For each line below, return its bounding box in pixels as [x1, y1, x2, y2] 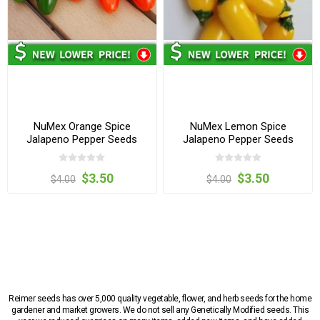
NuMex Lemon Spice [189, 120, 286, 134]
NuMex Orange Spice [33, 120, 131, 134]
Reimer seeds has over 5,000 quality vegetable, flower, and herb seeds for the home [9, 293, 311, 304]
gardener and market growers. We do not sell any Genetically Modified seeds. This [11, 304, 309, 315]
